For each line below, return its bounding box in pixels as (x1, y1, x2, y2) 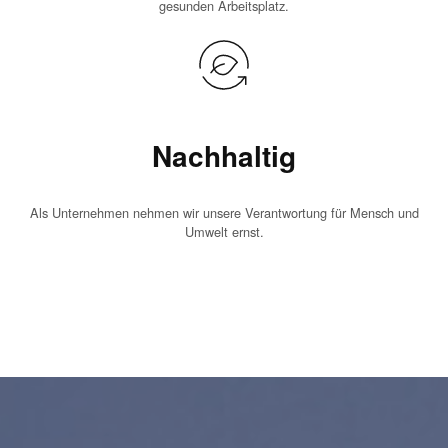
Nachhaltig (152, 135, 296, 177)
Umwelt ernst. (184, 221, 264, 241)
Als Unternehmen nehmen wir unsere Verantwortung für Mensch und (29, 202, 419, 222)
